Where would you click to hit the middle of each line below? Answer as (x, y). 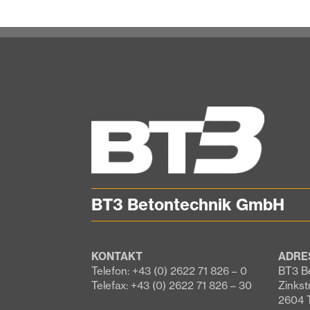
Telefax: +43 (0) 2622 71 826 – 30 (172, 285)
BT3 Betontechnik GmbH (188, 204)
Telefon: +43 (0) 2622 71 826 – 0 (169, 271)
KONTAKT (117, 256)
